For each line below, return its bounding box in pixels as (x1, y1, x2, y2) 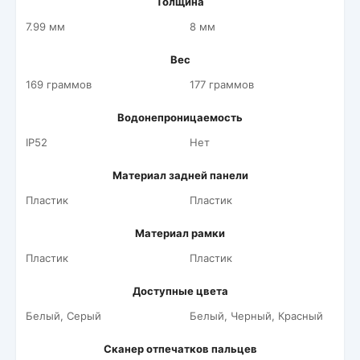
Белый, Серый (26, 309, 101, 322)
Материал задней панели (112, 169, 248, 182)
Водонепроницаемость (117, 111, 243, 124)
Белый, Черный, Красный (190, 309, 323, 322)
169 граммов (26, 78, 92, 91)
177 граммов (190, 78, 254, 91)
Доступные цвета (132, 284, 228, 297)
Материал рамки (135, 227, 225, 239)
